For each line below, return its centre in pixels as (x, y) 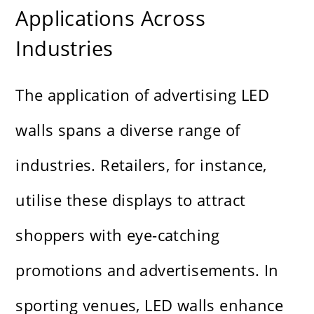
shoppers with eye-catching (118, 235)
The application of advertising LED (143, 95)
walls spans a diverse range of (128, 130)
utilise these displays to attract (131, 200)
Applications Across (111, 18)
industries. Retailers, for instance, (141, 165)
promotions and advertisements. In (147, 270)
